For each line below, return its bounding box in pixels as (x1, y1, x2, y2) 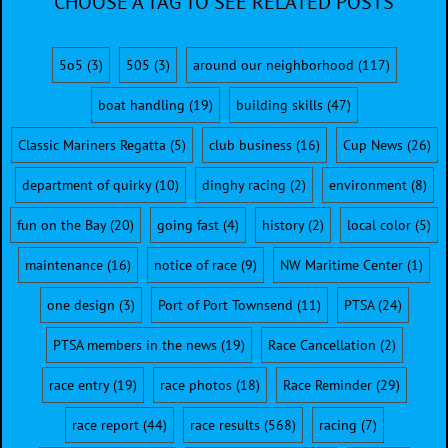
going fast (157, 215, 219, 234)
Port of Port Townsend (157, 295, 293, 314)
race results (189, 415, 260, 434)
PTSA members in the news (52, 335, 217, 354)
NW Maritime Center (280, 255, 403, 274)
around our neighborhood (192, 55, 354, 74)
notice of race (154, 255, 237, 274)
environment (328, 175, 407, 194)
